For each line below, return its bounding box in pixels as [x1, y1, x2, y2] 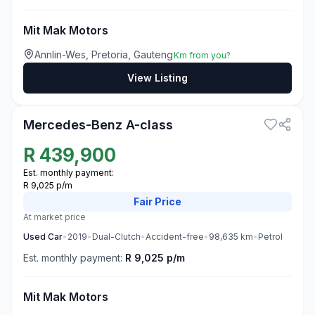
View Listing [127, 72, 188, 84]
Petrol [258, 231, 283, 242]
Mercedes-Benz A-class [23, 117, 173, 132]
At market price [23, 212, 86, 222]
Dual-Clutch [92, 231, 141, 242]
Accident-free [146, 231, 204, 242]
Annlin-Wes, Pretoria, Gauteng [34, 49, 174, 60]
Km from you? [174, 50, 231, 60]
